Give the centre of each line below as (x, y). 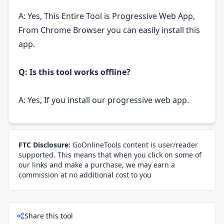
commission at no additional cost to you (85, 175)
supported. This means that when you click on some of (110, 155)
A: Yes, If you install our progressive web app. (104, 100)
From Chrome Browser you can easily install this (109, 30)
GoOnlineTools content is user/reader (134, 145)
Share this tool (49, 216)
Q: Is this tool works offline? (74, 72)
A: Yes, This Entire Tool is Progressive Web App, (107, 16)
